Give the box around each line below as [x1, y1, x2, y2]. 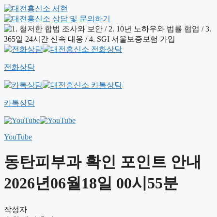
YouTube [4, 133, 32, 141]
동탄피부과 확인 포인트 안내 [4, 153, 201, 171]
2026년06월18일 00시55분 [4, 174, 178, 192]
